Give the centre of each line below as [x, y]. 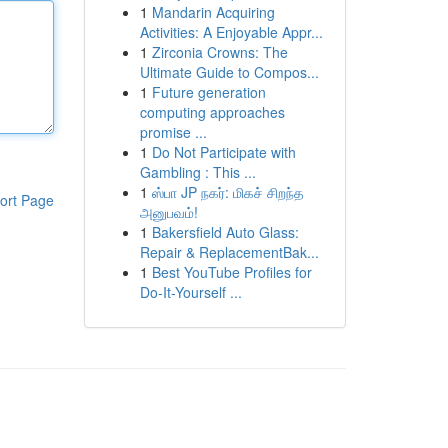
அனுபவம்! [168, 212]
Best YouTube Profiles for [231, 272]
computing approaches [212, 112]
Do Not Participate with [223, 152]
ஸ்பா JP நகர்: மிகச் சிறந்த [227, 192]
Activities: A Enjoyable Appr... [231, 32]
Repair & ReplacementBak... [229, 252]
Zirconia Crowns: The [219, 52]
